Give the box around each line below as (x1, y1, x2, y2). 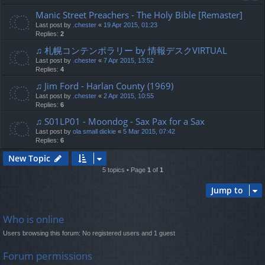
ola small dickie (73, 128, 116, 135)
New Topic (8, 153, 50, 164)
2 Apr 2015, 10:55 (104, 92, 154, 100)
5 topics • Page (102, 166, 147, 174)
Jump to (211, 185, 243, 196)
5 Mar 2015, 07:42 (123, 128, 175, 135)
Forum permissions (3, 249, 92, 263)
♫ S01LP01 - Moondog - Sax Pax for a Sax (35, 115, 205, 128)
